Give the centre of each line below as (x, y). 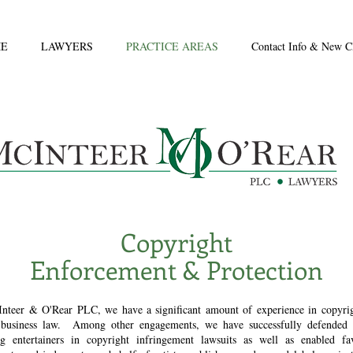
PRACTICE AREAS (172, 46)
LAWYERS (67, 46)
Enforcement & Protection (176, 269)
